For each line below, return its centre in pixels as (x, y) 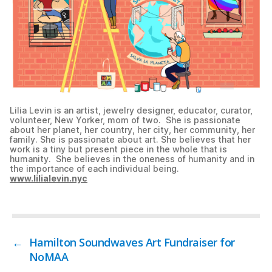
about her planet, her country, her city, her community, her (132, 130)
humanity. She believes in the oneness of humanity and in (132, 159)
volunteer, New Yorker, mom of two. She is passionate (125, 120)
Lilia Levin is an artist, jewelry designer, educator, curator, (131, 110)
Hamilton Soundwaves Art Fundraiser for (132, 243)
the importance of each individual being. (94, 169)
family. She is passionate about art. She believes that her (130, 140)
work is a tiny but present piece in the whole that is (118, 149)
